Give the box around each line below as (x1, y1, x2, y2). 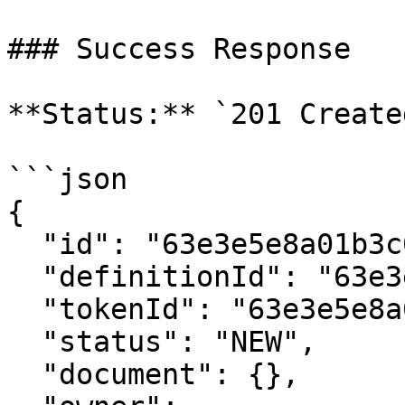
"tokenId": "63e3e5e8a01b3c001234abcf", (7, 293, 42, 325)
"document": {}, (7, 358, 42, 391)
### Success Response (7, 33, 351, 65)
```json (7, 163, 127, 195)
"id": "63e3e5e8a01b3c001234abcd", (7, 228, 42, 260)
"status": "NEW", (7, 325, 42, 358)
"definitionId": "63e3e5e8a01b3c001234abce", (7, 260, 42, 293)
